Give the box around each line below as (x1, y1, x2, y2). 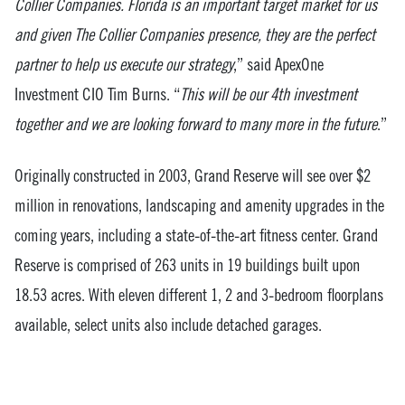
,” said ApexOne (233, 53, 324, 74)
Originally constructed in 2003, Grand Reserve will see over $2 (14, 165, 371, 185)
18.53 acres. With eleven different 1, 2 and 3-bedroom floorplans (14, 284, 383, 305)
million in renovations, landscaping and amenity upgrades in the (14, 194, 384, 215)
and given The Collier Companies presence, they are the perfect (14, 24, 375, 44)
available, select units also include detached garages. (14, 314, 322, 334)
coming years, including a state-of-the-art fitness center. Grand (14, 224, 378, 245)
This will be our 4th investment (180, 83, 357, 104)
